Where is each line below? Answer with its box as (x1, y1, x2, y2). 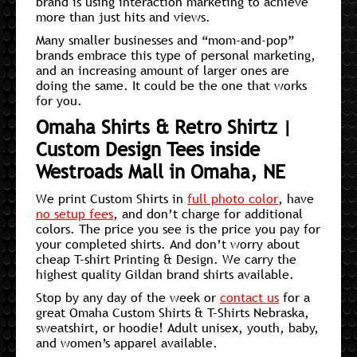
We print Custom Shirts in (36, 189, 187, 207)
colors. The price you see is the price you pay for (36, 219, 320, 237)
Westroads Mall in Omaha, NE (36, 159, 285, 183)
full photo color (187, 189, 278, 207)
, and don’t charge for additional (113, 204, 303, 222)
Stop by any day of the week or (36, 288, 220, 306)
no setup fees (36, 204, 113, 222)
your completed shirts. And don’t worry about (36, 234, 300, 253)
